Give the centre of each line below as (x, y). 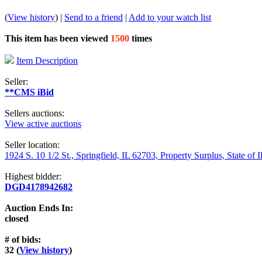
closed (17, 218)
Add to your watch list (170, 17)
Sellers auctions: (35, 113)
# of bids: (23, 239)
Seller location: (32, 144)
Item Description (47, 60)
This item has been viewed (56, 38)
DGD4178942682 (39, 187)
